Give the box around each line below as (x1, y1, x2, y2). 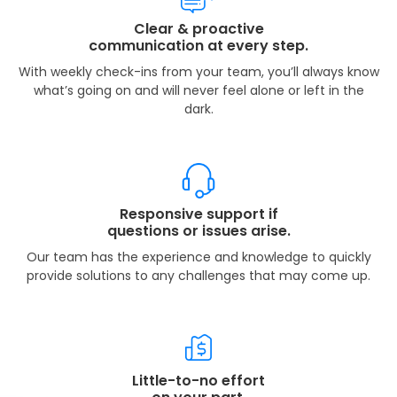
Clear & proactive (133, 18, 264, 39)
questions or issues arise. (106, 220, 291, 241)
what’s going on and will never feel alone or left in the (33, 81, 364, 99)
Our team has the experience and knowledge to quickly (26, 247, 371, 266)
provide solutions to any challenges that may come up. (27, 266, 370, 284)
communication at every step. (89, 35, 308, 56)
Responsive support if (119, 203, 278, 224)
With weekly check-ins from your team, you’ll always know (18, 62, 379, 81)
